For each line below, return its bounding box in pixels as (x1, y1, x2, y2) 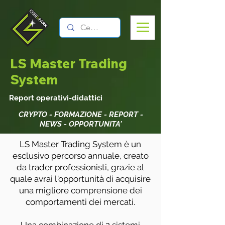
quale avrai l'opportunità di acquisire (10, 174, 151, 184)
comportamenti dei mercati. (26, 197, 135, 207)
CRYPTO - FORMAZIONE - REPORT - (18, 110, 143, 119)
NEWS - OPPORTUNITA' (40, 120, 122, 129)
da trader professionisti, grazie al (17, 162, 144, 172)
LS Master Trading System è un (20, 139, 141, 149)
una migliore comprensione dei (19, 185, 142, 195)
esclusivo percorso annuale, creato (12, 151, 149, 161)
